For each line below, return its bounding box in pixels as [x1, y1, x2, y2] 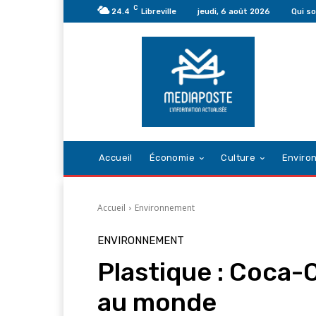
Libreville [141, 6, 176, 16]
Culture [221, 152, 256, 164]
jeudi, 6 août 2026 [197, 6, 270, 16]
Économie [149, 152, 195, 164]
